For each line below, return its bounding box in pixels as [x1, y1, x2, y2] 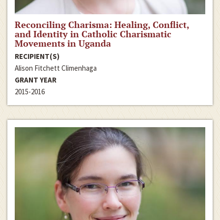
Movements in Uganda [15, 37, 111, 50]
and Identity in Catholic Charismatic [15, 28, 171, 40]
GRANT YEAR [15, 75, 56, 85]
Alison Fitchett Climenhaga [15, 63, 97, 73]
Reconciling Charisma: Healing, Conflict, [15, 19, 189, 31]
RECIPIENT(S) [15, 52, 59, 61]
